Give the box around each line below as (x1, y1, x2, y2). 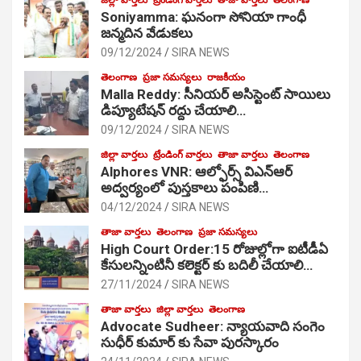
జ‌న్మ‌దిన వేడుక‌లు (101, 24, 193, 41)
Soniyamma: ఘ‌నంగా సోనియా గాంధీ (101, 8, 306, 25)
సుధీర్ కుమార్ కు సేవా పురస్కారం (101, 334, 279, 351)
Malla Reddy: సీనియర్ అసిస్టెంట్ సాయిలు (101, 85, 330, 102)
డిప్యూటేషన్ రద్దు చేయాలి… (101, 102, 246, 118)
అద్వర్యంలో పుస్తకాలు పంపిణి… (101, 179, 268, 196)
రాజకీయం (207, 71, 245, 83)
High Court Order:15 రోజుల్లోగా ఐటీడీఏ (101, 240, 328, 257)
